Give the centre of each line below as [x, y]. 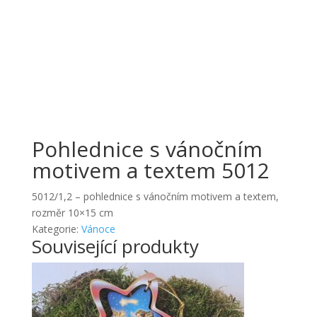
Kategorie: [56, 229]
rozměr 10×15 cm [72, 212]
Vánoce [98, 229]
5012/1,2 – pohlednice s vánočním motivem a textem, [155, 196]
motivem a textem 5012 [150, 170]
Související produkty [115, 246]
